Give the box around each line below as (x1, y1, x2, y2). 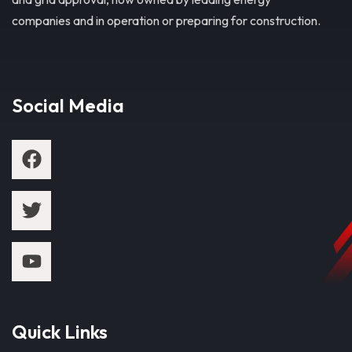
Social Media (12, 93, 124, 117)
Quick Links (12, 319, 108, 343)
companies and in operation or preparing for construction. (12, 12, 322, 28)
